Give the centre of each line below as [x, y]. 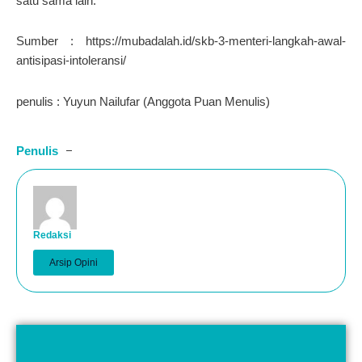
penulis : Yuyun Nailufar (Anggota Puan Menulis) [143, 101]
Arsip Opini [74, 262]
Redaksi [52, 235]
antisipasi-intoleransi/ [71, 61]
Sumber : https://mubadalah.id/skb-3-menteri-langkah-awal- [181, 41]
